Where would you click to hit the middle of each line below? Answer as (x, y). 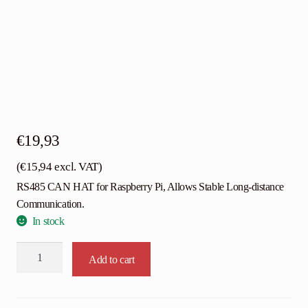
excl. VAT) (77, 167)
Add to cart (112, 259)
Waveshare (40, 250)
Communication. (50, 204)
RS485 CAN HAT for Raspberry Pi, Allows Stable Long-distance (150, 187)
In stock (48, 221)
